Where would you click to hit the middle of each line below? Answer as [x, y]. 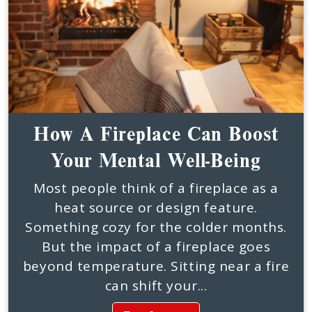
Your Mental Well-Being [156, 159]
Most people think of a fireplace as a [156, 188]
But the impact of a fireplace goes [156, 247]
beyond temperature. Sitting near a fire [156, 266]
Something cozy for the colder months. [156, 227]
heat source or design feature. [156, 208]
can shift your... [156, 286]
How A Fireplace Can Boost [156, 133]
